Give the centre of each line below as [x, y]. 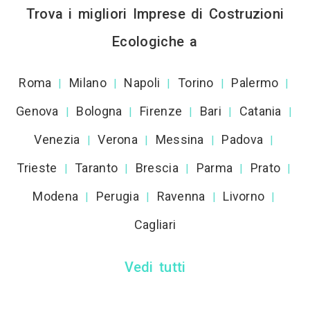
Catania [260, 111]
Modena [56, 196]
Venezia [57, 139]
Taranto [97, 168]
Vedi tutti [155, 267]
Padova [243, 139]
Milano [88, 83]
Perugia [117, 196]
